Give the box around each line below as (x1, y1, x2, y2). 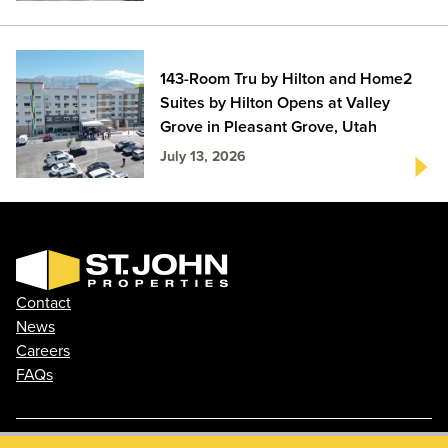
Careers (16, 339, 70, 361)
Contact (16, 291, 71, 313)
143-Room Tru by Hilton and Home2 (160, 67, 413, 90)
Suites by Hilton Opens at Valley (160, 91, 390, 114)
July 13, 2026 (160, 146, 246, 166)
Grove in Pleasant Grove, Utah (160, 115, 377, 138)
